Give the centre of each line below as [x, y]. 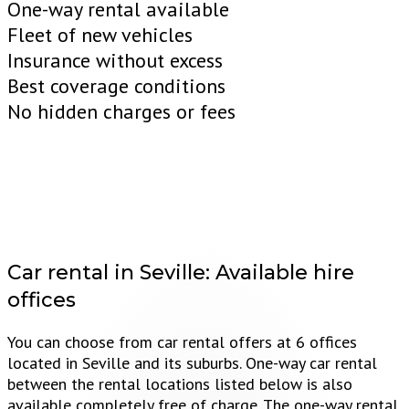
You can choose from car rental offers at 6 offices [182, 341]
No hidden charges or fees [121, 111]
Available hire [285, 273]
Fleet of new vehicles [100, 35]
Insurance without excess [115, 60]
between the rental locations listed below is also [180, 383]
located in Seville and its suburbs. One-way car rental [192, 362]
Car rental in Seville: [111, 273]
